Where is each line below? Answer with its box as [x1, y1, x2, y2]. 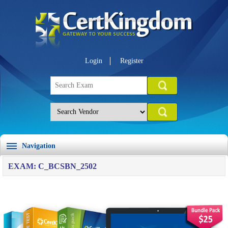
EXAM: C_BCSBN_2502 [8, 162, 97, 170]
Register [120, 57, 144, 65]
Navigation [22, 142, 55, 150]
